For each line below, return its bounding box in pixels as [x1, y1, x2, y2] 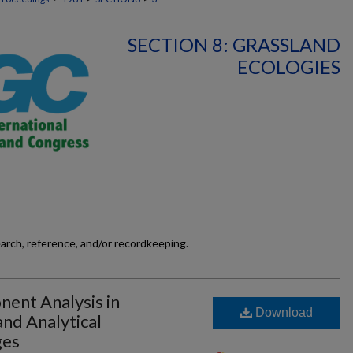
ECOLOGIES [237, 55, 340, 78]
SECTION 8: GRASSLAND [128, 33, 340, 56]
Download [252, 306, 313, 319]
